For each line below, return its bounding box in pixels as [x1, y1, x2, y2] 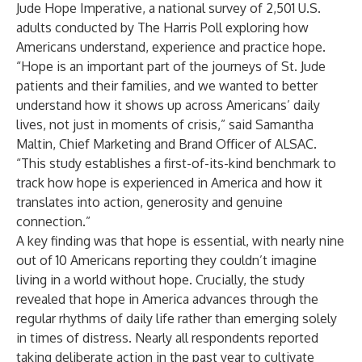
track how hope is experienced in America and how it [16, 175, 322, 191]
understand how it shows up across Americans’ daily [16, 97, 320, 113]
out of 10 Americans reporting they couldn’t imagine [16, 252, 317, 268]
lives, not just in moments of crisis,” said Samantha [16, 116, 314, 133]
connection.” [16, 213, 90, 229]
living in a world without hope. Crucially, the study [16, 271, 305, 288]
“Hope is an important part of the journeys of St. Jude [16, 58, 326, 74]
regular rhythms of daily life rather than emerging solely [16, 310, 337, 326]
